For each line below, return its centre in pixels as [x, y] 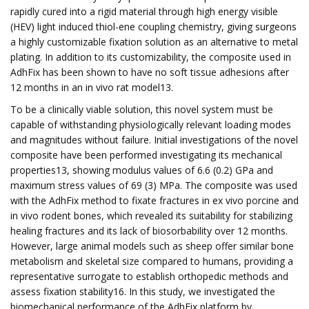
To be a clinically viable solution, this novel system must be [142, 109]
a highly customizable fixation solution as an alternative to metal [154, 42]
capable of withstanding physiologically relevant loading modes [151, 124]
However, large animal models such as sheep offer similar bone [152, 246]
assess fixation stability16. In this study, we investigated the [143, 291]
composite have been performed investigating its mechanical [146, 155]
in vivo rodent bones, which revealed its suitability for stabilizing [151, 216]
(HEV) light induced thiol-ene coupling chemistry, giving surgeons [153, 27]
